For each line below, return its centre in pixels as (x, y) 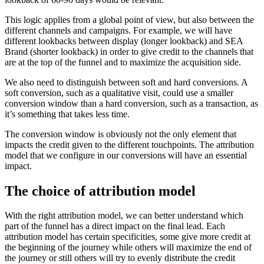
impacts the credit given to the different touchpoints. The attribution (129, 144)
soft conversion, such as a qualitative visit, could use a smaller (119, 93)
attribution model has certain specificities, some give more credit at (128, 237)
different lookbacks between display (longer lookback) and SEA (124, 41)
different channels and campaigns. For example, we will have (118, 30)
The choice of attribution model (100, 191)
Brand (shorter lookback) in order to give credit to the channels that (129, 51)
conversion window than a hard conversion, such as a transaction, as (131, 103)
